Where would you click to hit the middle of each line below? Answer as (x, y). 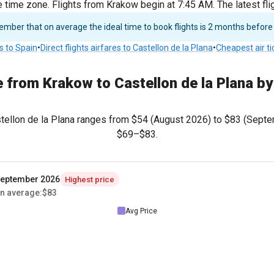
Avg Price (141, 211)
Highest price (90, 179)
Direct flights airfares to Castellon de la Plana (127, 48)
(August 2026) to (186, 120)
